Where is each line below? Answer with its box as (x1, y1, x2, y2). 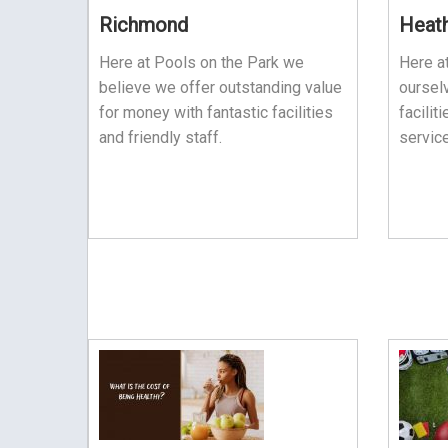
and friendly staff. (99, 127, 222, 147)
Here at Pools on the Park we (99, 52, 304, 72)
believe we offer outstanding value (99, 77, 342, 97)
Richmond (99, 12, 188, 37)
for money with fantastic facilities (99, 102, 333, 122)
